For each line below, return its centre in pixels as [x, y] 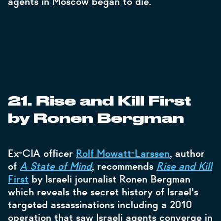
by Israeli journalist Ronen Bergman [110, 179]
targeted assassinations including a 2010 [100, 205]
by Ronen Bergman [96, 119]
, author [187, 153]
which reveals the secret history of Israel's [103, 192]
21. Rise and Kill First [99, 102]
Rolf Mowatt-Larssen [123, 153]
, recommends [123, 166]
